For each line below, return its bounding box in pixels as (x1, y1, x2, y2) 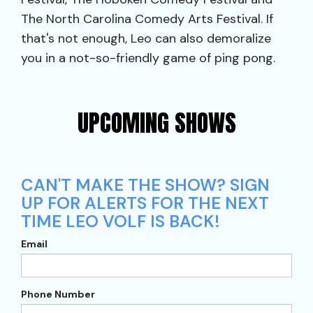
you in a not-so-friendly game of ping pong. (21, 50, 275, 66)
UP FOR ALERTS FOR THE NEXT (21, 192, 269, 214)
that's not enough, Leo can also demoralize (21, 30, 271, 47)
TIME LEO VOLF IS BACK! (21, 210, 220, 232)
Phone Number (21, 288, 95, 300)
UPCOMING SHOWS (77, 105, 236, 140)
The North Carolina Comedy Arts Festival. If (21, 10, 273, 27)
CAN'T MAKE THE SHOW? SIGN (21, 174, 270, 196)
